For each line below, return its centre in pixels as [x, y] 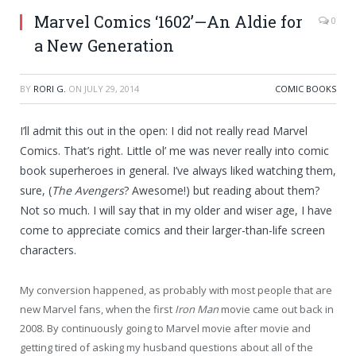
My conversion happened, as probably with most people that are [176, 290]
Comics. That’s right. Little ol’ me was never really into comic [174, 151]
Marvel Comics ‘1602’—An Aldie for [168, 22]
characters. [48, 250]
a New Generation [104, 46]
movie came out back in [276, 310]
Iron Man [197, 310]
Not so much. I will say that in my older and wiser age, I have [176, 211]
